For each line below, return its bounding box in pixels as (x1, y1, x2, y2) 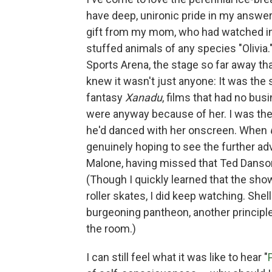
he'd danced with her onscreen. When (86, 124, 270, 137)
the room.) (86, 222, 136, 236)
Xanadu (125, 91, 162, 104)
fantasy (86, 91, 125, 104)
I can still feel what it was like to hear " (86, 251, 268, 264)
